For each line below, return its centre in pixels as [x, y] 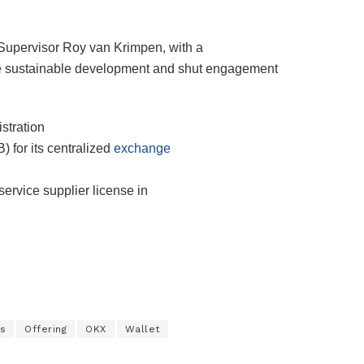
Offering [45, 329]
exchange [142, 148]
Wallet [142, 329]
